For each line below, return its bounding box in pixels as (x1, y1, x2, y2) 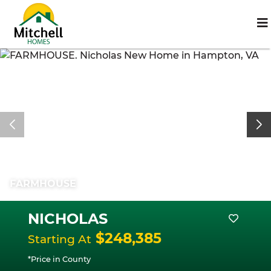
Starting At (28, 232, 91, 246)
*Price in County (28, 255, 91, 264)
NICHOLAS (28, 210, 108, 227)
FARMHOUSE (10, 178, 76, 189)
